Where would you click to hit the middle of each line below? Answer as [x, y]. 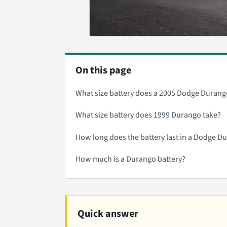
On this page [103, 70]
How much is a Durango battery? [130, 159]
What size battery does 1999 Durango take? [148, 115]
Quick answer [108, 214]
